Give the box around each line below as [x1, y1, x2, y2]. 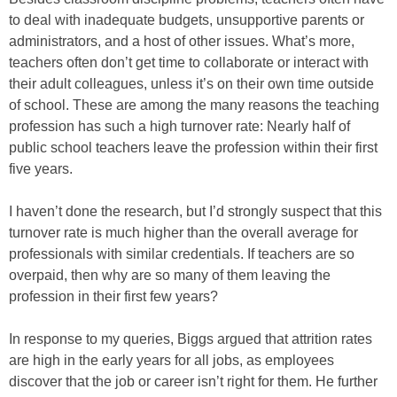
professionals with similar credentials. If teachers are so [9, 246, 354, 261]
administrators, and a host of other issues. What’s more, [9, 34, 354, 49]
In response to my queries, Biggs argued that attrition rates [9, 331, 372, 346]
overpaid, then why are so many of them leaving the [9, 268, 331, 283]
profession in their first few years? [9, 289, 218, 304]
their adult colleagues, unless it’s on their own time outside [9, 76, 374, 91]
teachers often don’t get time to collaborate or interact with [9, 55, 369, 70]
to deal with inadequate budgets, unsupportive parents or [9, 12, 364, 27]
